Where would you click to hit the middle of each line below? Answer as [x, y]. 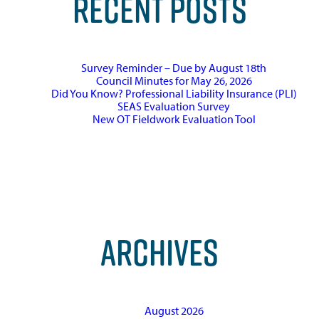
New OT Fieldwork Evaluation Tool [174, 119]
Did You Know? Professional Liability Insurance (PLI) [174, 93]
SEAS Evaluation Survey [174, 106]
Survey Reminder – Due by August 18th [174, 67]
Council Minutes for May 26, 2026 [174, 80]
